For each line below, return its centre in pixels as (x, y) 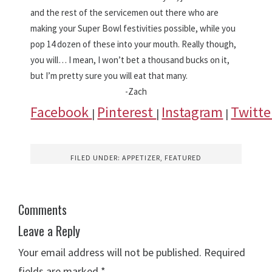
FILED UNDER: (96, 158)
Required (225, 253)
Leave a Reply (49, 231)
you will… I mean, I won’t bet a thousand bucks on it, (130, 60)
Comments (43, 210)
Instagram (192, 112)
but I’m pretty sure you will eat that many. (109, 76)
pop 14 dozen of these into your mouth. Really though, (134, 44)
